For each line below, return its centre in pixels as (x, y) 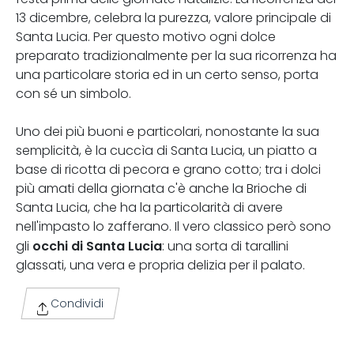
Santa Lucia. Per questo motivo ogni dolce (146, 37)
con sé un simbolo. (73, 94)
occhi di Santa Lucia (97, 246)
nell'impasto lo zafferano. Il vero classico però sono (173, 226)
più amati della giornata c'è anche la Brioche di (161, 188)
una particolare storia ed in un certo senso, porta (167, 75)
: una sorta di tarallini (225, 246)
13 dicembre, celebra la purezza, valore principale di (173, 18)
